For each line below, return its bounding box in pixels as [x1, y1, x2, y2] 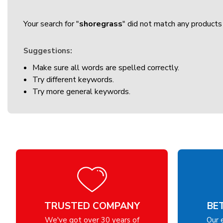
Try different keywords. [32, 74, 114, 86]
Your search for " [23, 18, 79, 29]
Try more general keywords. [32, 86, 131, 98]
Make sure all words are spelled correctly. [32, 62, 180, 74]
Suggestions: [23, 45, 72, 56]
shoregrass [79, 18, 122, 29]
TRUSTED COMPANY [44, 200, 140, 213]
